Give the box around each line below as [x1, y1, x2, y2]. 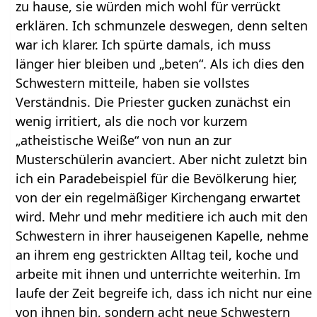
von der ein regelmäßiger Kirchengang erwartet [16, 188, 301, 206]
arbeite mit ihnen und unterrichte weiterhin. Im [16, 265, 301, 282]
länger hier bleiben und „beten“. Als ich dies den [16, 54, 305, 72]
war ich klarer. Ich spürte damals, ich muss [16, 35, 272, 53]
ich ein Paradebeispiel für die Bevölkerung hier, [16, 169, 298, 187]
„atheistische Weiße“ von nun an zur [16, 131, 232, 149]
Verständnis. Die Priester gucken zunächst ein [16, 93, 292, 110]
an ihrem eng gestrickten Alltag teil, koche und [16, 246, 299, 263]
